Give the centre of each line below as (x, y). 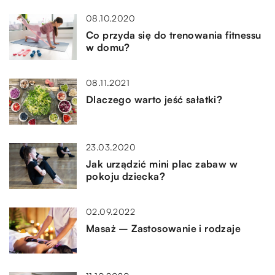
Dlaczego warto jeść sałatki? (154, 99)
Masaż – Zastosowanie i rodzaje (163, 228)
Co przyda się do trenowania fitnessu (174, 35)
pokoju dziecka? (126, 176)
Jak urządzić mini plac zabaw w (162, 164)
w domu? (108, 47)
